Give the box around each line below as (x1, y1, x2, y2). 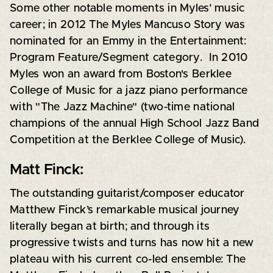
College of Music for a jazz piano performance (9, 85, 248, 96)
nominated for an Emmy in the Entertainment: (9, 35, 247, 47)
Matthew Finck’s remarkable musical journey (9, 204, 239, 216)
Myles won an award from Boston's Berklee (9, 68, 232, 80)
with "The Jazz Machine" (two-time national (9, 101, 235, 113)
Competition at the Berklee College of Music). (9, 134, 246, 146)
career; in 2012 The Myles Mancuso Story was (9, 19, 246, 30)
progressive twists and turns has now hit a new (9, 237, 254, 249)
